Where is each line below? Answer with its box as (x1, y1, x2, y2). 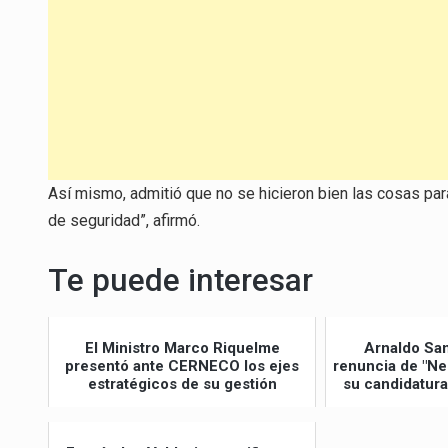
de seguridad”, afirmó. (48, 210, 200, 230)
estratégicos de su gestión (87, 374, 277, 393)
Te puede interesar (48, 261, 313, 299)
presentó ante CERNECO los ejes (65, 356, 300, 375)
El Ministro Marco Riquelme (84, 338, 280, 357)
